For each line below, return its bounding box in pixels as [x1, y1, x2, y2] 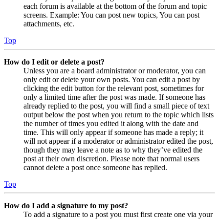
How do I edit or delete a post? [4, 58, 105, 66]
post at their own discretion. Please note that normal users [23, 154, 199, 163]
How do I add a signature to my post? [4, 201, 128, 210]
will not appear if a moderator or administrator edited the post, [23, 137, 213, 146]
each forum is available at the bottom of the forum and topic [23, 2, 207, 11]
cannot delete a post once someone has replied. [23, 163, 167, 172]
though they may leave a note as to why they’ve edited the [23, 146, 202, 154]
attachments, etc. [23, 20, 74, 28]
